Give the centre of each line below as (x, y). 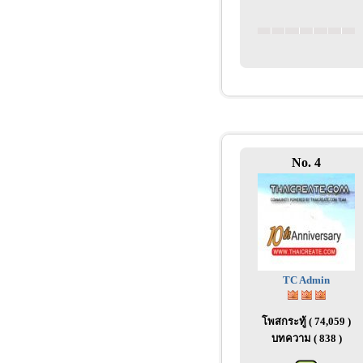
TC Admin (306, 280)
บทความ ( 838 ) (306, 338)
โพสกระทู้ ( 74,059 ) (306, 321)
